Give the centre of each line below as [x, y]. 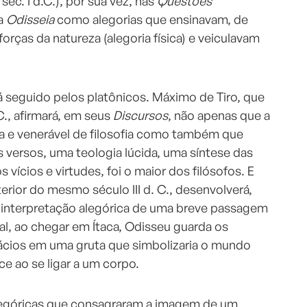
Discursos [140, 115]
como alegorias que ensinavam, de [151, 20]
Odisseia [30, 20]
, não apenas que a [219, 115]
